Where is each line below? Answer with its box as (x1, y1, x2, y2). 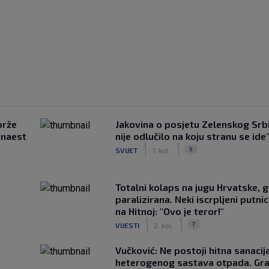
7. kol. (151, 145, 171, 154)
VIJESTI (115, 220, 139, 229)
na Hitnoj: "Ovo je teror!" (115, 205, 224, 217)
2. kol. (153, 220, 174, 229)
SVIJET (115, 145, 138, 154)
